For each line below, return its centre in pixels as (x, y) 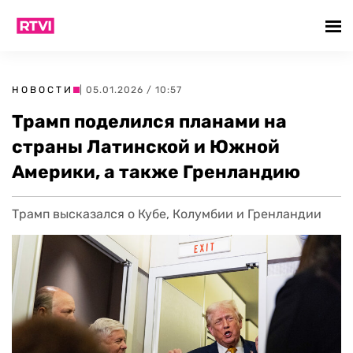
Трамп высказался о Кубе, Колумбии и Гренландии (167, 214)
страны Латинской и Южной (146, 147)
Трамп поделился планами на (149, 121)
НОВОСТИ (43, 90)
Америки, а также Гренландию (156, 172)
